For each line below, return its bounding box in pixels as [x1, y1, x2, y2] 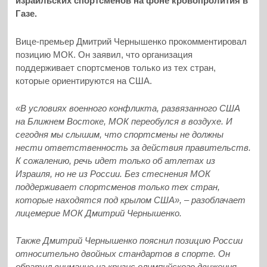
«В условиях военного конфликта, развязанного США [15, 103, 241, 113]
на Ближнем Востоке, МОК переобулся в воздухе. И [15, 116, 233, 126]
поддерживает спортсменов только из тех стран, [15, 62, 216, 73]
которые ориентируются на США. [15, 75, 153, 86]
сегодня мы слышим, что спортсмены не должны [15, 129, 224, 139]
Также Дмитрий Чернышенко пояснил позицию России [15, 235, 243, 246]
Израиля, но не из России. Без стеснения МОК [15, 168, 211, 179]
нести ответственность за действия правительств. [15, 142, 252, 153]
